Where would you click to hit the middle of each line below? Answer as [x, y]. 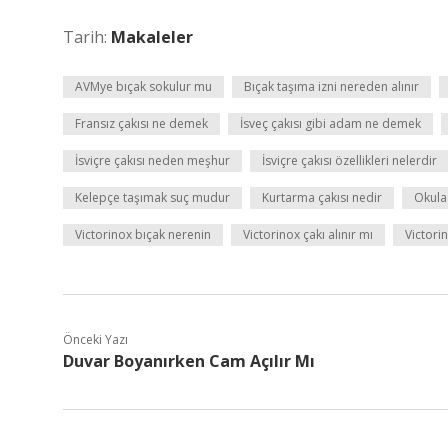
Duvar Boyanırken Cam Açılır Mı [189, 361]
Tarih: [87, 37]
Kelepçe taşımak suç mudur [152, 197]
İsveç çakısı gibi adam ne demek [330, 123]
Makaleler [152, 37]
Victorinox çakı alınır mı [308, 234]
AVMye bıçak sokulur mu [143, 86]
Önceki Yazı [95, 339]
